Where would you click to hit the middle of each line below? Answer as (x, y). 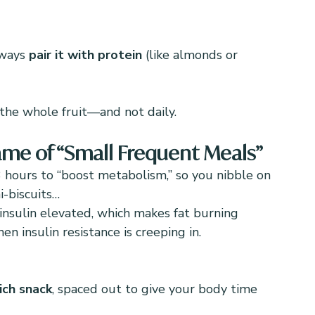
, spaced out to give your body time (156, 289)
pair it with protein (85, 55)
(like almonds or (192, 55)
